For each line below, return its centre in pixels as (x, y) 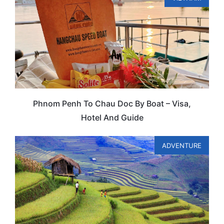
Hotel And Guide (112, 118)
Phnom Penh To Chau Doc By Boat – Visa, (112, 104)
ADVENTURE (182, 145)
